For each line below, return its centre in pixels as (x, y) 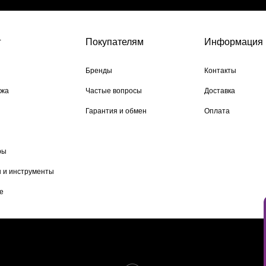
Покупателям (115, 42)
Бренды (99, 71)
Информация (234, 42)
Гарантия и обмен (116, 111)
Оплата (217, 111)
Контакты (220, 71)
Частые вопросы (114, 91)
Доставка (220, 91)
